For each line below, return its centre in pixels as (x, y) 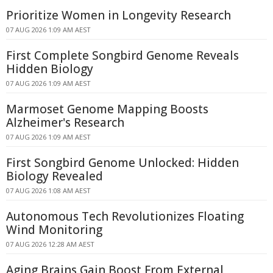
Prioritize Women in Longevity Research (119, 15)
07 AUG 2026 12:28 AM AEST (50, 244)
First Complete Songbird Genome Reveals (122, 55)
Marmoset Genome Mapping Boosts (107, 109)
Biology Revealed (55, 176)
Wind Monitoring (54, 230)
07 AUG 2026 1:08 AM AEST (48, 190)
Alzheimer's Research (65, 122)
